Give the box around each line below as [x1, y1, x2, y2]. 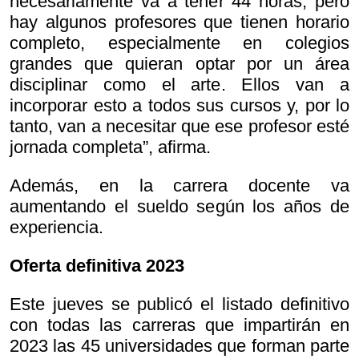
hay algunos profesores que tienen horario [10, 12, 349, 33]
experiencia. [10, 217, 103, 238]
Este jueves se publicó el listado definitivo [10, 294, 349, 315]
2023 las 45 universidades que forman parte [10, 336, 349, 357]
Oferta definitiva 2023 [10, 256, 184, 276]
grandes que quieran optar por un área [10, 54, 349, 75]
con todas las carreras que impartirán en [10, 315, 349, 336]
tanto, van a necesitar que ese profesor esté [10, 116, 349, 137]
